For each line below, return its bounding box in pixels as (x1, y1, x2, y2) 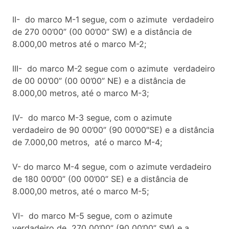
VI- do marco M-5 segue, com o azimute (12, 210, 175, 221)
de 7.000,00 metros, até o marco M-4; (12, 136, 162, 147)
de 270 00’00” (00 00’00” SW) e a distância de (12, 26, 192, 37)
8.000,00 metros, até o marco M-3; (12, 87, 149, 98)
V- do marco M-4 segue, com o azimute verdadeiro (12, 161, 212, 172)
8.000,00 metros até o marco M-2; (12, 38, 146, 49)
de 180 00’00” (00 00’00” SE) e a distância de (12, 173, 188, 184)
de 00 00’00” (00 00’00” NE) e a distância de (12, 75, 186, 86)
